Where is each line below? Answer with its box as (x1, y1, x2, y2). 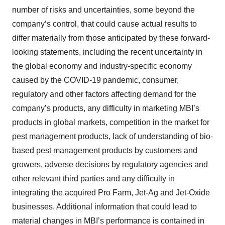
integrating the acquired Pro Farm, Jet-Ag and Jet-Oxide (12, 188, 210, 197)
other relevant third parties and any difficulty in (12, 174, 175, 183)
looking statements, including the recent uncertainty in (12, 48, 202, 57)
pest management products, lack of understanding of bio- (12, 132, 213, 141)
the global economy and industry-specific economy (12, 62, 192, 71)
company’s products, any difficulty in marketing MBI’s (12, 104, 199, 113)
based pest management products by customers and (12, 146, 197, 155)
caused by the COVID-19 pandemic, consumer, (12, 76, 179, 85)
